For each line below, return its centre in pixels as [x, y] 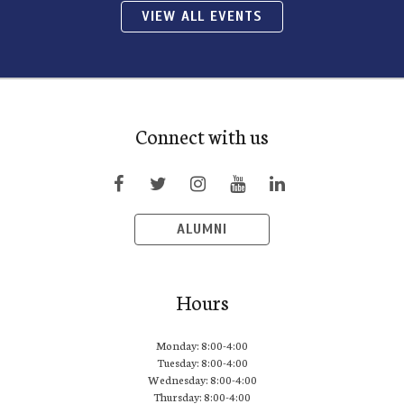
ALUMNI [202, 230]
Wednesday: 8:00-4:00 [202, 380]
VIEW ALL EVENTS [202, 17]
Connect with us [202, 136]
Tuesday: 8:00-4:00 [202, 363]
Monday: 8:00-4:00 [202, 345]
